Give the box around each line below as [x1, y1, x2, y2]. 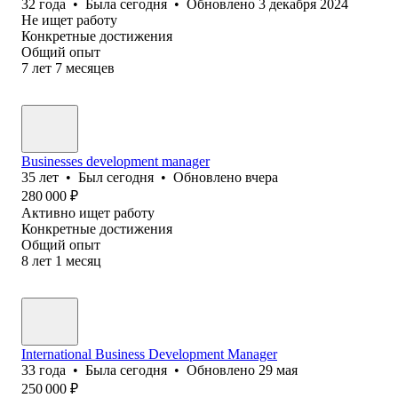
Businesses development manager [21, 153, 210, 169]
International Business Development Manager [21, 346, 277, 362]
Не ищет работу [21, 12, 117, 28]
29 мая [259, 362, 298, 378]
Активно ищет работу [21, 204, 155, 220]
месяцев [66, 60, 115, 76]
